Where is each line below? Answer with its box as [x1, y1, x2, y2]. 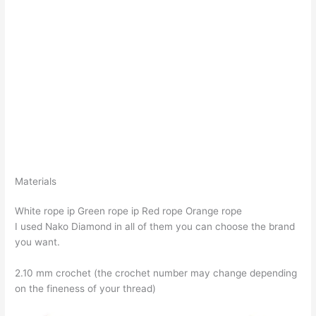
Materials [15, 175, 57, 187]
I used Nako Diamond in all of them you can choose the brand [15, 220, 296, 232]
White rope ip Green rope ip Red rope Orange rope [15, 205, 243, 217]
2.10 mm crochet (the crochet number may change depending [15, 267, 298, 279]
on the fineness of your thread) [15, 282, 157, 294]
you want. [15, 236, 61, 248]
